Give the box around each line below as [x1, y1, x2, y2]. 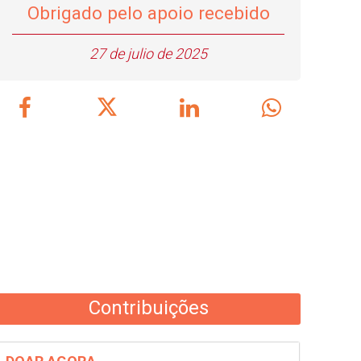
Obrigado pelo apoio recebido [27, 2, 270, 23]
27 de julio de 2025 [89, 45, 207, 62]
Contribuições [88, 297, 209, 319]
